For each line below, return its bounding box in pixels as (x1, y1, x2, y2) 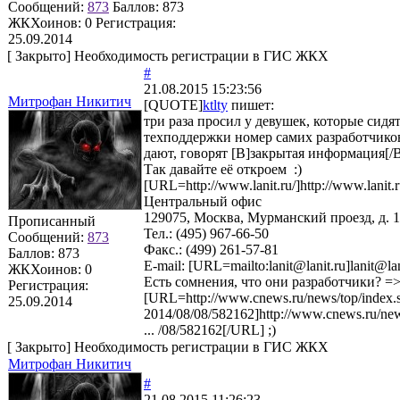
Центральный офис (144, 193, 262, 209)
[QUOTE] (144, 96, 203, 112)
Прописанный (8, 212, 96, 229)
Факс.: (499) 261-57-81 (144, 241, 279, 257)
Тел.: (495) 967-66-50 (144, 225, 269, 241)
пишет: (228, 96, 274, 112)
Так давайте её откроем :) (144, 161, 302, 177)
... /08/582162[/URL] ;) (144, 321, 276, 337)
